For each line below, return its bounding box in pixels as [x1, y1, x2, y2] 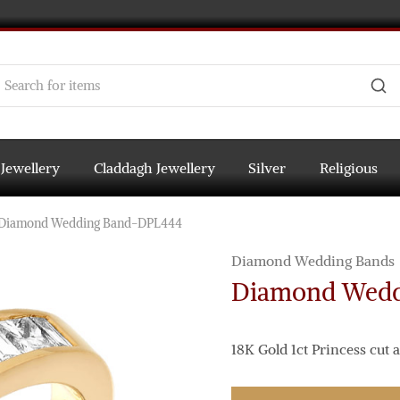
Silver [248, 159, 287, 177]
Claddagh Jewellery [93, 159, 215, 177]
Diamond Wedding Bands [230, 252, 395, 270]
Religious [319, 159, 378, 177]
